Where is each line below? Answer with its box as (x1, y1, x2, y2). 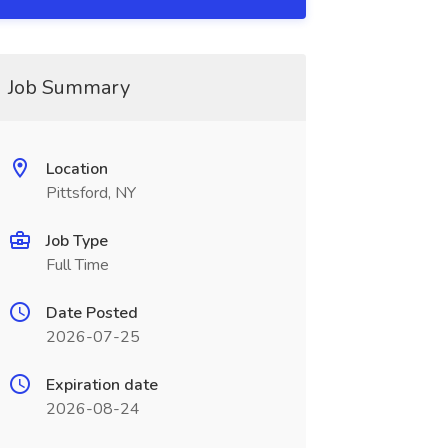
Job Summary (7, 74, 130, 101)
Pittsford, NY (45, 182, 136, 204)
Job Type (45, 230, 108, 252)
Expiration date (45, 374, 158, 396)
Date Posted (45, 302, 138, 324)
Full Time (45, 254, 109, 276)
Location (45, 158, 108, 180)
